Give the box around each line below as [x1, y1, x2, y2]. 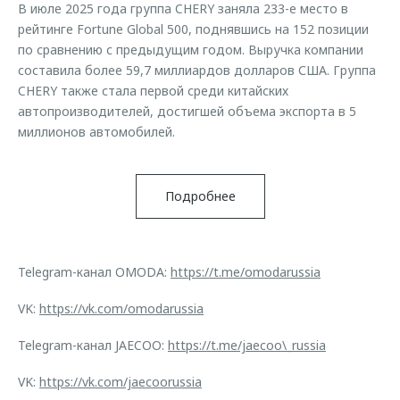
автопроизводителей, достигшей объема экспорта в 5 [18, 103, 356, 120]
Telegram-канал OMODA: [18, 263, 171, 280]
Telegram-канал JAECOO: [18, 337, 168, 354]
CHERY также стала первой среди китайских [18, 82, 288, 99]
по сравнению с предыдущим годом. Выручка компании [18, 41, 363, 58]
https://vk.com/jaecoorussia [39, 373, 202, 390]
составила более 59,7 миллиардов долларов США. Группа [18, 62, 376, 79]
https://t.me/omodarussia [171, 263, 321, 280]
